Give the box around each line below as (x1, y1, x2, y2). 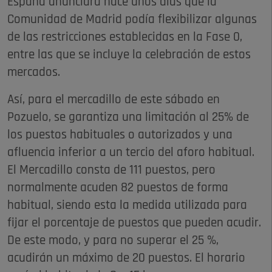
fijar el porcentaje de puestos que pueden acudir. (7, 217, 261, 230)
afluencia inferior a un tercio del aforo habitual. (7, 146, 254, 160)
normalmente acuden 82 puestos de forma (7, 182, 228, 195)
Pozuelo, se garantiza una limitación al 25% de (7, 111, 249, 124)
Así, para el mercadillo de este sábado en (7, 93, 220, 107)
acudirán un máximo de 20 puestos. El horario (7, 252, 245, 265)
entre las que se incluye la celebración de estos (7, 49, 251, 62)
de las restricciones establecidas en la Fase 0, (7, 31, 242, 44)
